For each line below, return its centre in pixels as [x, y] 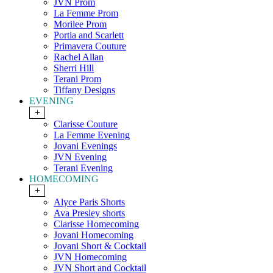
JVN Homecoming [90, 257]
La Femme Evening [92, 135]
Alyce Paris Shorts [89, 202]
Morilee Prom [80, 24]
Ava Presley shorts [89, 213]
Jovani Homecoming [94, 235]
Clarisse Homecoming [96, 224]
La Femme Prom [86, 13]
